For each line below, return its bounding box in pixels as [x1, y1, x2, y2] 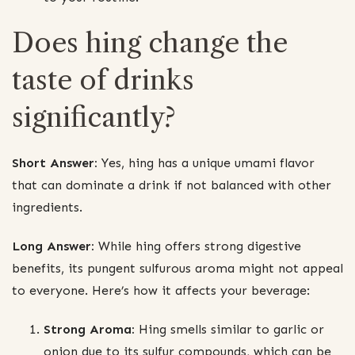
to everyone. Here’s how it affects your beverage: [12, 282, 310, 298]
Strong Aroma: [44, 322, 135, 338]
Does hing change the [12, 25, 288, 59]
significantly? [12, 100, 176, 134]
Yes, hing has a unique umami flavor [97, 155, 315, 170]
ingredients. [12, 199, 82, 215]
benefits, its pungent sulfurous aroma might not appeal [12, 260, 343, 276]
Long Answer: [12, 238, 94, 254]
